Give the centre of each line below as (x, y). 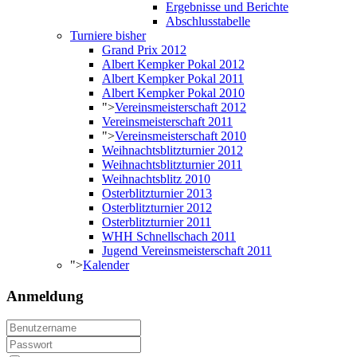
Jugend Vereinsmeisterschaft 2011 (187, 251)
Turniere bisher (108, 35)
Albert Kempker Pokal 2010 (173, 93)
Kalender (106, 265)
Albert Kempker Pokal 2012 (173, 64)
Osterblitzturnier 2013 (157, 193)
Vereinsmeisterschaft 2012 (180, 107)
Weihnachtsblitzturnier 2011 (172, 165)
